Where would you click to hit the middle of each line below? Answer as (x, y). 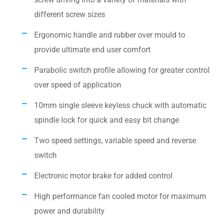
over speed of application (78, 85)
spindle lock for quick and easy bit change (107, 120)
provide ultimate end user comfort (92, 49)
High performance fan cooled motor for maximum (120, 196)
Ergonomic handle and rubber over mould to (110, 35)
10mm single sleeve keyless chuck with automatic (120, 105)
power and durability (69, 211)
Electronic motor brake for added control (103, 175)
